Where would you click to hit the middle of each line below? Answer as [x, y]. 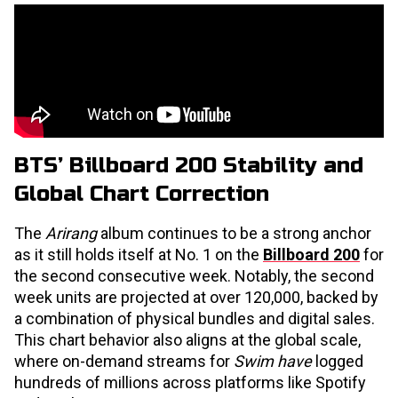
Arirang [73, 234]
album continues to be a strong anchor [236, 234]
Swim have [275, 362]
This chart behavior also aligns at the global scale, [187, 340]
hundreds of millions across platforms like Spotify [190, 383]
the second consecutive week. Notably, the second [194, 276]
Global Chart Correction [142, 195]
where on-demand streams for [124, 362]
